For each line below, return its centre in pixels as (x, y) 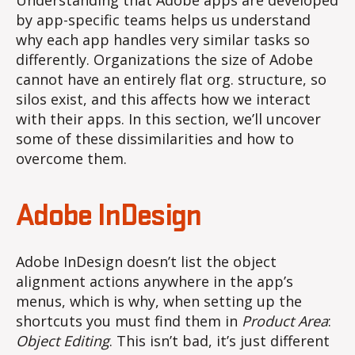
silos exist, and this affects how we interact (163, 99)
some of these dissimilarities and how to (155, 139)
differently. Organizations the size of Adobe (164, 60)
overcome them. (71, 159)
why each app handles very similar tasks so (163, 40)
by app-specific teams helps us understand (163, 20)
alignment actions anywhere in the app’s (155, 282)
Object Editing (63, 341)
